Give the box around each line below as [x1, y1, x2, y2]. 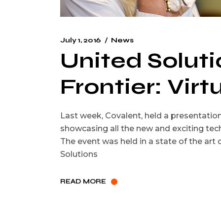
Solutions [60, 149, 98, 159]
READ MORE [60, 177, 107, 185]
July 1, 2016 [60, 36, 101, 45]
